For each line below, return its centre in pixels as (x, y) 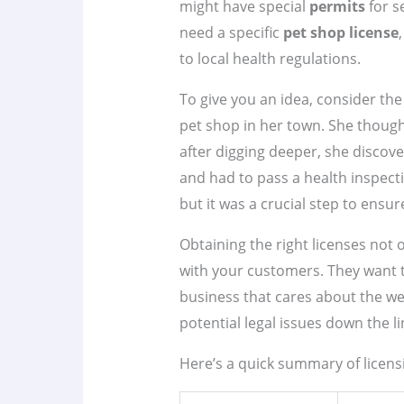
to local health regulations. (270, 59)
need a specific (231, 33)
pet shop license (340, 33)
